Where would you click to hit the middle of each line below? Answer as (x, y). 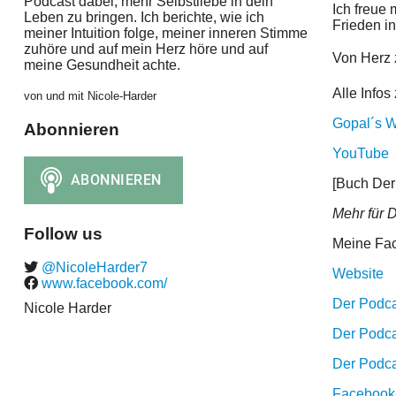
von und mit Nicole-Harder (90, 96)
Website (358, 274)
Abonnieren (71, 130)
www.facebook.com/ (102, 284)
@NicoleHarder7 (92, 268)
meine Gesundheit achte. (102, 65)
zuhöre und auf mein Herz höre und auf (145, 49)
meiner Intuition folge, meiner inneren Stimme (165, 34)
